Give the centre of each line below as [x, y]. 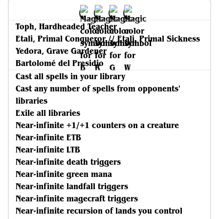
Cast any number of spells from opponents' [98, 88]
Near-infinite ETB [48, 137]
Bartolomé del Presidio [60, 63]
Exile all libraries [48, 113]
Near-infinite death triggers [68, 162]
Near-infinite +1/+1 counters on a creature [97, 125]
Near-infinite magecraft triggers [77, 198]
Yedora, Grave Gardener [61, 51]
